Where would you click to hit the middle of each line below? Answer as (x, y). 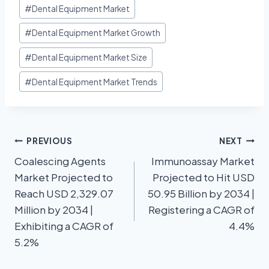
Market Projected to (64, 177)
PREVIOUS (50, 141)
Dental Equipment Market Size (90, 58)
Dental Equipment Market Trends (95, 82)
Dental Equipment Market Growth (96, 33)
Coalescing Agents (60, 161)
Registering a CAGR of (201, 210)
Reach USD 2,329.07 (64, 194)
